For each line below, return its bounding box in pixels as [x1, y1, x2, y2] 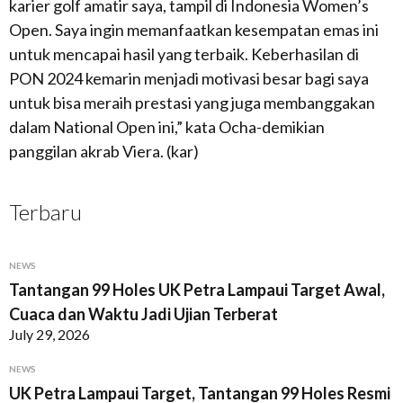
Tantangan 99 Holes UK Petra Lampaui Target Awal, [9, 280, 385, 300]
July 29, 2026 [9, 326, 90, 343]
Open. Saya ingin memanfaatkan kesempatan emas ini [9, 20, 379, 40]
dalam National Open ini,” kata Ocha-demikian [9, 117, 325, 137]
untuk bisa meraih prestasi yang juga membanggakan [9, 93, 375, 112]
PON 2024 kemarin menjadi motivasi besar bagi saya [9, 68, 369, 88]
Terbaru [9, 199, 82, 225]
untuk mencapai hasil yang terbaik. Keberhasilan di [9, 44, 359, 64]
